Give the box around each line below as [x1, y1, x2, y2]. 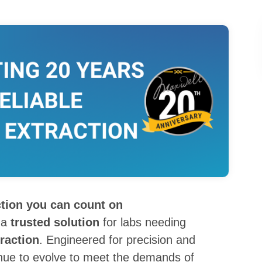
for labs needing [99, 215, 187, 229]
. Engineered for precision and [39, 233, 196, 246]
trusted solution [11, 215, 100, 229]
